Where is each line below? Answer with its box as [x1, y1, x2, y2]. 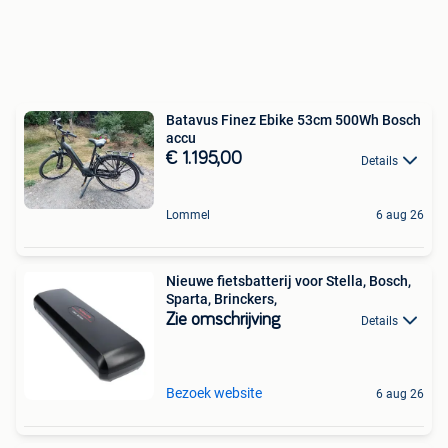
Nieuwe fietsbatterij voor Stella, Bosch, [166, 272, 411, 289]
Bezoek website [166, 384, 262, 401]
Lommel [166, 207, 210, 222]
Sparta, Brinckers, [166, 290, 277, 307]
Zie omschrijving [166, 310, 280, 329]
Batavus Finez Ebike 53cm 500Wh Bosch [166, 112, 297, 129]
